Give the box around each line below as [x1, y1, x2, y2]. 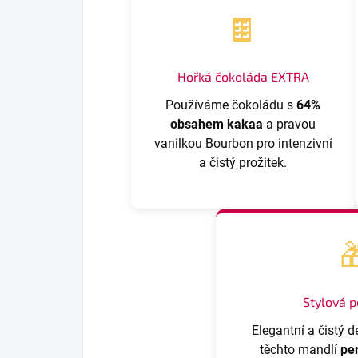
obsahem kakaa [170, 116, 264, 132]
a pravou [263, 116, 316, 132]
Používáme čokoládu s [165, 97, 297, 113]
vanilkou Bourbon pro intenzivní [153, 135, 332, 151]
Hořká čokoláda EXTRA [177, 68, 309, 84]
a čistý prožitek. [199, 154, 288, 170]
